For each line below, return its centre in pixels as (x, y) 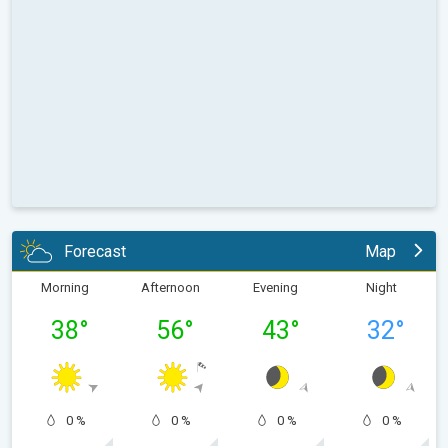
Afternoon (170, 288)
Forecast (95, 251)
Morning (64, 288)
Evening (276, 288)
